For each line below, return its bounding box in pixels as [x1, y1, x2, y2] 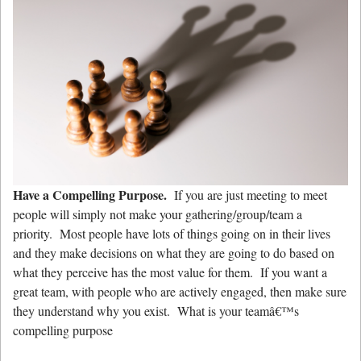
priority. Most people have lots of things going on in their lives [13, 225, 330, 243]
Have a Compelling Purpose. [13, 185, 167, 205]
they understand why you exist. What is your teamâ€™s [13, 302, 299, 320]
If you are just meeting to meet [167, 186, 327, 204]
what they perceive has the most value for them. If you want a [13, 263, 327, 281]
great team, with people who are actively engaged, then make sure [13, 283, 346, 301]
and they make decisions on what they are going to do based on [13, 244, 334, 262]
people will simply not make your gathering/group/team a [13, 205, 302, 223]
